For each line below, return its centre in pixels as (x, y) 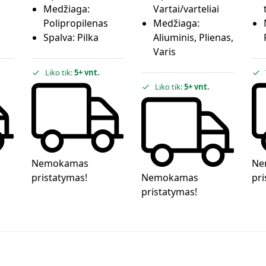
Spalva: (60, 38)
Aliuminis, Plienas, (194, 38)
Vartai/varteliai (186, 9)
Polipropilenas (75, 23)
